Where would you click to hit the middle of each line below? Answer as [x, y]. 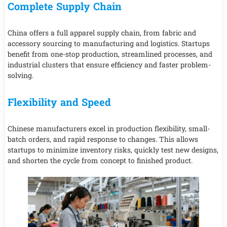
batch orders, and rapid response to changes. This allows [103, 139]
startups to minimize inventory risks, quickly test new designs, [113, 150]
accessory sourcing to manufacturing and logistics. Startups [109, 44]
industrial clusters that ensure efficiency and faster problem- [109, 65]
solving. [21, 75]
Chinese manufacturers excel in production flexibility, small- [109, 129]
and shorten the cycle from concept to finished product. [100, 161]
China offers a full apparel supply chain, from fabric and [102, 33]
